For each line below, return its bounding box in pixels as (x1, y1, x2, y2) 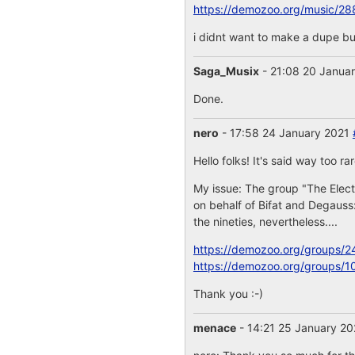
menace (193, 321, 236, 334)
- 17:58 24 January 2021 (218, 126, 353, 139)
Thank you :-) (193, 287, 263, 300)
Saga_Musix (193, 64, 259, 78)
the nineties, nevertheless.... (193, 215, 338, 228)
